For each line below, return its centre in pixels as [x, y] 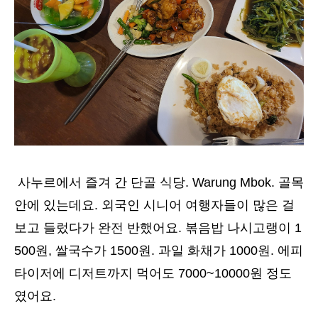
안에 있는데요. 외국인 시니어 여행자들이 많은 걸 [154, 205]
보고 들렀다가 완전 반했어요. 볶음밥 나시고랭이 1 [158, 228]
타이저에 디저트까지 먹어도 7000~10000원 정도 [153, 274]
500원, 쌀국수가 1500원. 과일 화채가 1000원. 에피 [159, 251]
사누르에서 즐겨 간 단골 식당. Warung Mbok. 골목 [159, 183]
